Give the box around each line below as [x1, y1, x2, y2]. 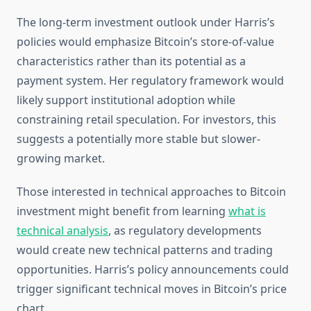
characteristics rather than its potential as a [17, 53, 246, 69]
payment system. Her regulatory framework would [17, 73, 284, 89]
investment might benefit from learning [17, 203, 228, 219]
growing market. [17, 151, 105, 167]
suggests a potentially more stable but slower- [17, 131, 260, 147]
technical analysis [17, 223, 108, 239]
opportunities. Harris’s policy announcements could [17, 262, 289, 278]
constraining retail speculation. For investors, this [17, 112, 276, 128]
